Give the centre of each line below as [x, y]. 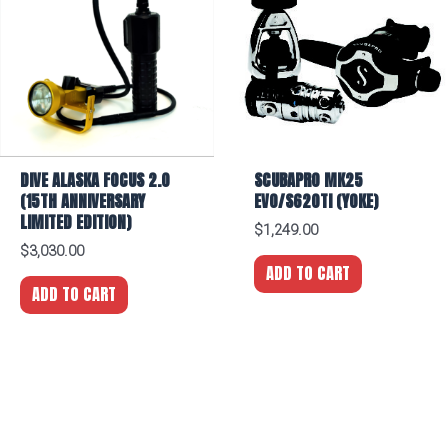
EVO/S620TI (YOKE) [315, 201]
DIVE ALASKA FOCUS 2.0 [94, 180]
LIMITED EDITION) [75, 222]
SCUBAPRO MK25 [308, 180]
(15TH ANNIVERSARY [82, 201]
